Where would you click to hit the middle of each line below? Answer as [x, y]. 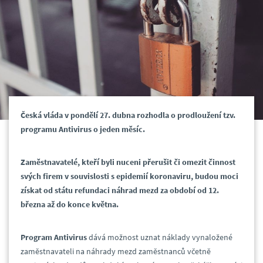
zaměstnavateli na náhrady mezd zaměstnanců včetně [116, 252]
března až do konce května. [70, 205]
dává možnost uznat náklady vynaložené [160, 237]
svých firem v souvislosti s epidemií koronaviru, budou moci [129, 176]
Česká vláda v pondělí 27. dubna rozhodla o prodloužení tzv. [128, 115]
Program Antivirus [54, 237]
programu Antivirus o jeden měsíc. [83, 129]
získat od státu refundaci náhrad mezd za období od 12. [120, 190]
